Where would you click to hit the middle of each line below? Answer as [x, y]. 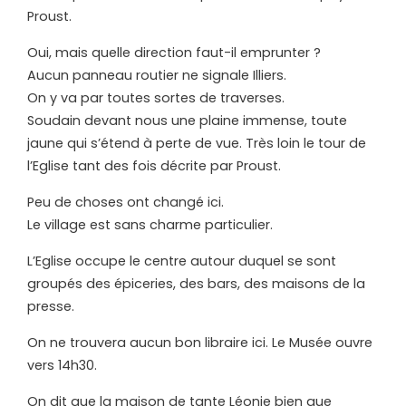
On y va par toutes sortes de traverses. [156, 98]
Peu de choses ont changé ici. [126, 203]
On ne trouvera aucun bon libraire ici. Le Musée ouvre [200, 343]
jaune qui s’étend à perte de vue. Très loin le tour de [197, 144]
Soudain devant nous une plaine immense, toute [187, 121]
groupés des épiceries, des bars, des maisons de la [196, 284]
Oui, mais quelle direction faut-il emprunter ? [174, 53]
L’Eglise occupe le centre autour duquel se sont [182, 261]
